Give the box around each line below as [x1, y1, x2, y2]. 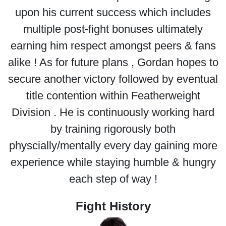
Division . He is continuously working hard [12, 106, 214, 119]
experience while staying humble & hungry [10, 156, 216, 168]
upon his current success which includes [15, 6, 211, 19]
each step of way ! [69, 173, 157, 185]
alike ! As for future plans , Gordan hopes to [8, 56, 218, 69]
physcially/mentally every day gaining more [9, 139, 217, 152]
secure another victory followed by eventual [8, 73, 218, 85]
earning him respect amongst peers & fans [10, 39, 216, 52]
